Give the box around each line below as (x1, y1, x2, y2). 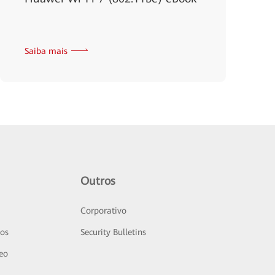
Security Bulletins (80, 227, 147, 237)
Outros (80, 174, 116, 187)
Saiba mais (25, 46, 68, 56)
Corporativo (80, 206, 127, 215)
